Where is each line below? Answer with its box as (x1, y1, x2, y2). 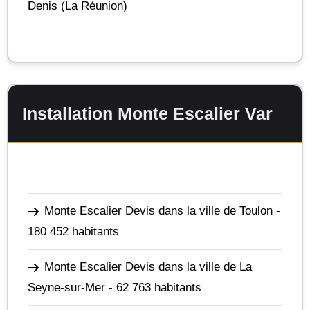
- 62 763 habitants (105, 281, 201, 294)
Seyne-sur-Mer (28, 281, 105, 294)
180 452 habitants (28, 225, 119, 238)
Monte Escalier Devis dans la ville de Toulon (44, 204, 273, 217)
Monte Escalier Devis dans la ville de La (44, 260, 252, 273)
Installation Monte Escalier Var (22, 103, 273, 123)
